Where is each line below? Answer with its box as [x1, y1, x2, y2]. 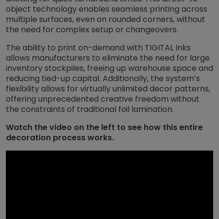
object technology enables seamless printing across [6, 3, 207, 15]
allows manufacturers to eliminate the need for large [6, 52, 210, 64]
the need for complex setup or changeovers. [6, 23, 178, 35]
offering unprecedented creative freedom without [6, 93, 199, 105]
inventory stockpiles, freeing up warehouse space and [6, 62, 213, 74]
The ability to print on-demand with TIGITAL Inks [6, 42, 191, 53]
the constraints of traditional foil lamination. [6, 103, 174, 115]
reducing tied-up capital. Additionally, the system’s [6, 72, 200, 84]
